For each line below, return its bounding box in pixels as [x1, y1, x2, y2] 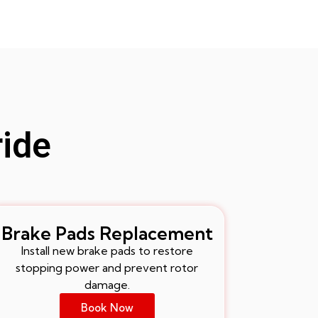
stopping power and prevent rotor [16, 260, 199, 275]
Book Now [81, 300, 133, 314]
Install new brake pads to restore [21, 243, 193, 258]
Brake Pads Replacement [1, 221, 213, 244]
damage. [84, 277, 130, 292]
